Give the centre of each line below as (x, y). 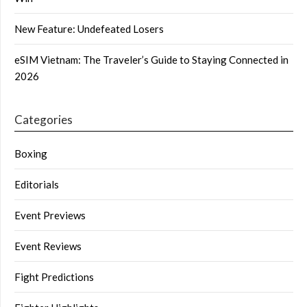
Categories (44, 119)
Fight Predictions (54, 277)
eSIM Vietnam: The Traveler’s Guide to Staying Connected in (151, 59)
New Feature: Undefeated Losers (89, 28)
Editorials (37, 184)
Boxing (31, 153)
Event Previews (50, 215)
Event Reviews (48, 246)
